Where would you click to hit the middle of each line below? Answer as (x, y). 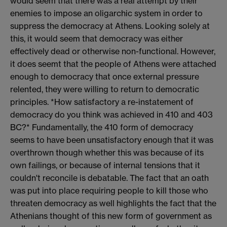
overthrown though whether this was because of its (107, 152)
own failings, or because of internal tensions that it (105, 165)
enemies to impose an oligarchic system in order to (106, 13)
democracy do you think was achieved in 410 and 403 (111, 114)
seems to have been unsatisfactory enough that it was (112, 140)
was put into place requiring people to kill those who (109, 190)
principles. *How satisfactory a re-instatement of (102, 102)
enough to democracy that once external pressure (105, 76)
